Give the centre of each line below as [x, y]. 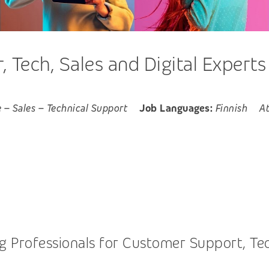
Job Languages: [176, 109]
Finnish [231, 109]
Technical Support [87, 109]
